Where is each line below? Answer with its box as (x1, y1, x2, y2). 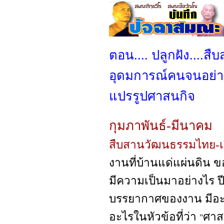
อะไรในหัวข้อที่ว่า (109, 210, 199, 223)
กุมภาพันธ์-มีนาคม (109, 118, 212, 133)
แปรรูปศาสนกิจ (109, 89, 195, 103)
